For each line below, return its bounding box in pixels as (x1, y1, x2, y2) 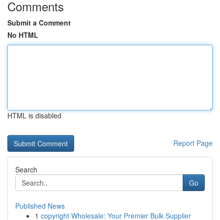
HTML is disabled (7, 110, 61, 120)
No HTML (7, 30, 38, 40)
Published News (15, 201, 65, 211)
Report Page (173, 138, 213, 148)
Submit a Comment (7, 18, 71, 27)
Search (15, 165, 37, 174)
